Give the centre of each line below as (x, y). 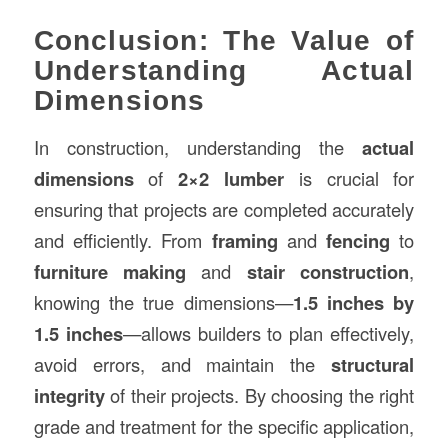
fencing (358, 240)
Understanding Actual (224, 71)
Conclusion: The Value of (224, 41)
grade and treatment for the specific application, (224, 425)
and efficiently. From (122, 239)
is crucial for (349, 177)
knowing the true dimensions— (163, 301)
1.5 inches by (353, 302)
